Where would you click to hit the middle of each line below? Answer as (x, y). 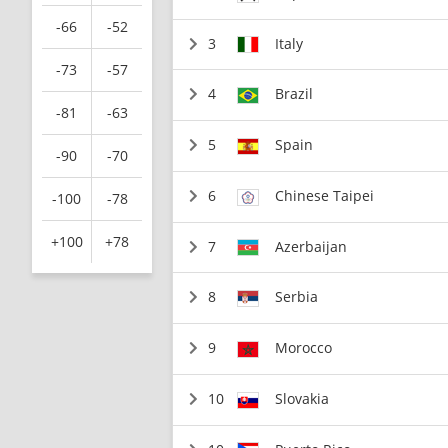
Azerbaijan (311, 246)
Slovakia (302, 398)
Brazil (294, 94)
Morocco (304, 347)
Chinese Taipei (325, 195)
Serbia (297, 297)
